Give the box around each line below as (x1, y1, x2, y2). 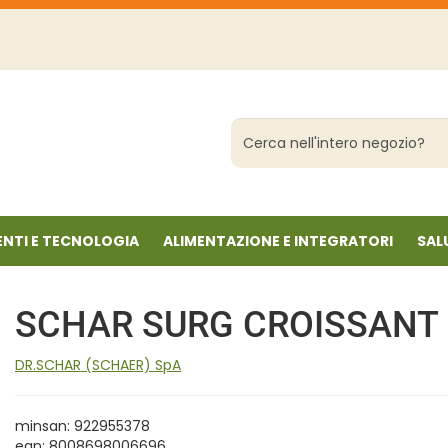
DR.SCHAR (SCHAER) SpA (15, 355, 181, 375)
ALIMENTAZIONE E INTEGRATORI (162, 231, 393, 251)
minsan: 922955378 (15, 416, 150, 436)
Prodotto (230, 137, 300, 157)
